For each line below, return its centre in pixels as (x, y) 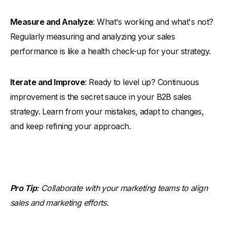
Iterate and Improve (48, 82)
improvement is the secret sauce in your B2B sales (101, 97)
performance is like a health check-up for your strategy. (110, 51)
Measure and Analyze (52, 22)
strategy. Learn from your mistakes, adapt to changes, (107, 111)
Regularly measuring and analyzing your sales (93, 36)
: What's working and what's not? (153, 22)
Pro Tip (24, 188)
